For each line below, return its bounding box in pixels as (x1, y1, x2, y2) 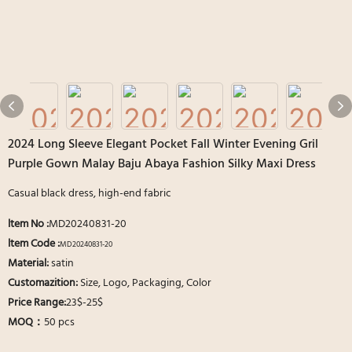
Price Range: (8, 293, 66, 312)
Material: (8, 254, 49, 273)
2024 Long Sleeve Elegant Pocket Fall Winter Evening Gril (8, 134, 318, 155)
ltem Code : (8, 234, 60, 253)
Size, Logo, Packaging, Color (80, 273, 211, 292)
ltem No (8, 214, 44, 233)
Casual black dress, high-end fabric (8, 184, 171, 203)
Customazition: (8, 273, 80, 292)
